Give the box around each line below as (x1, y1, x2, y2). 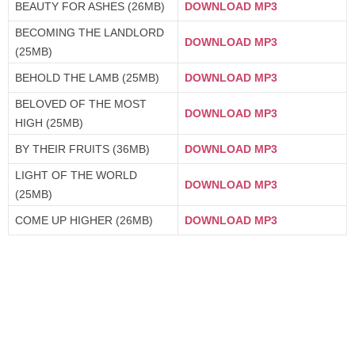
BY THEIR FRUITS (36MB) (15, 143, 150, 155)
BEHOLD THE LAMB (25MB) (15, 71, 159, 84)
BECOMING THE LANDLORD (15, 26, 164, 39)
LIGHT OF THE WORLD (15, 169, 137, 181)
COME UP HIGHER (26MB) (15, 214, 153, 227)
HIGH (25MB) (15, 116, 83, 129)
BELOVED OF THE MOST (15, 97, 147, 110)
